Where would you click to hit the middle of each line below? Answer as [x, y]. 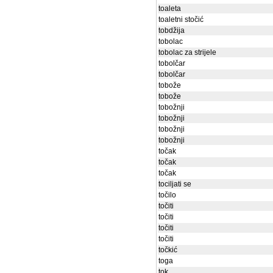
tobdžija [172, 30]
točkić [168, 250]
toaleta [170, 9]
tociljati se [175, 184]
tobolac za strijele [187, 52]
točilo [167, 195]
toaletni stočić [181, 19]
